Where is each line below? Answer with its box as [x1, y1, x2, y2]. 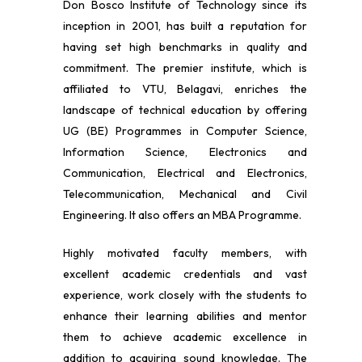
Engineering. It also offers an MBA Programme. [63, 208, 301, 223]
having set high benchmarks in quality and [63, 40, 307, 55]
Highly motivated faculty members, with [63, 246, 307, 261]
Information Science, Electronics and [63, 145, 307, 160]
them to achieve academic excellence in [63, 330, 307, 345]
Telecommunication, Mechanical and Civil [63, 187, 307, 202]
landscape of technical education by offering [63, 103, 307, 118]
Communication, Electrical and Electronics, [63, 166, 307, 181]
